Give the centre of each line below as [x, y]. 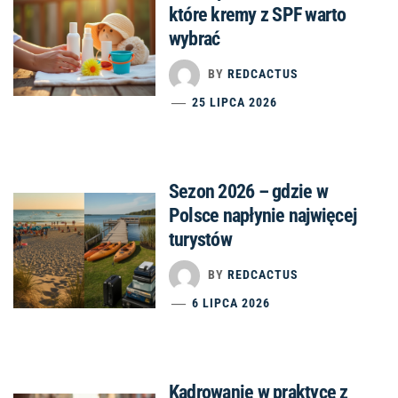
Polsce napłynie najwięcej [263, 215]
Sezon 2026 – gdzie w [248, 191]
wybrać [195, 38]
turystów [200, 239]
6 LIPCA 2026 [231, 302]
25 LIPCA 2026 [235, 102]
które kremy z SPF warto [258, 14]
